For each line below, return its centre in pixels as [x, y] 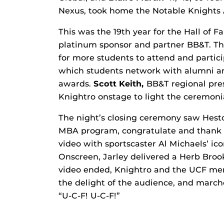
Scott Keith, [120, 84]
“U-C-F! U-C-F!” [89, 196]
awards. [76, 84]
